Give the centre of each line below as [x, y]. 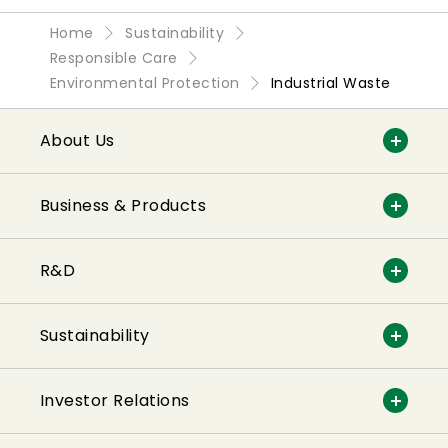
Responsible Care [114, 57]
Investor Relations [115, 400]
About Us [77, 140]
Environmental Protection [145, 82]
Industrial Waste [330, 82]
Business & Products [123, 205]
